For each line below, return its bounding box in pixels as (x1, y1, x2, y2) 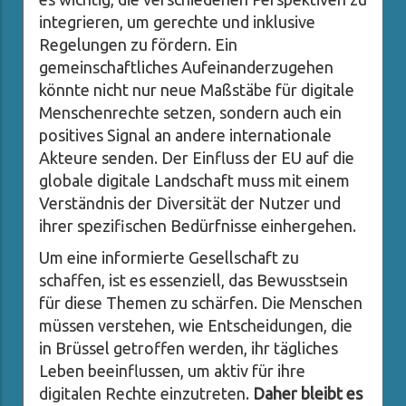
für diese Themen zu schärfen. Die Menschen (39, 294, 362, 313)
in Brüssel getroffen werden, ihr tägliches (39, 339, 338, 358)
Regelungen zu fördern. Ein (39, 35, 237, 54)
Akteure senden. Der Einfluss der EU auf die (39, 149, 354, 168)
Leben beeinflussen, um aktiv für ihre (39, 362, 305, 381)
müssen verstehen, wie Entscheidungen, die (39, 316, 353, 335)
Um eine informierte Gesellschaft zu (39, 248, 299, 267)
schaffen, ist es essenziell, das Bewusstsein (39, 271, 348, 290)
